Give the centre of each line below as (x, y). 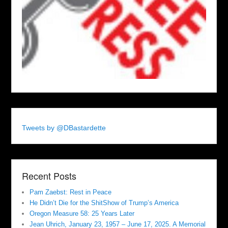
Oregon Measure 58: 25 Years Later (82, 214)
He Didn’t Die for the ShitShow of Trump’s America (104, 203)
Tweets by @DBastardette (64, 128)
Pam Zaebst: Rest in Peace (71, 192)
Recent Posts (49, 176)
